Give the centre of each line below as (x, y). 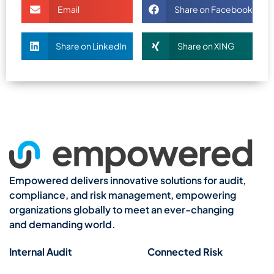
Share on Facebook (213, 9)
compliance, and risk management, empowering (123, 194)
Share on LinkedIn (91, 46)
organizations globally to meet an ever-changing (121, 209)
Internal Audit (41, 251)
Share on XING (206, 46)
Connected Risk (185, 251)
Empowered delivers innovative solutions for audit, (128, 180)
